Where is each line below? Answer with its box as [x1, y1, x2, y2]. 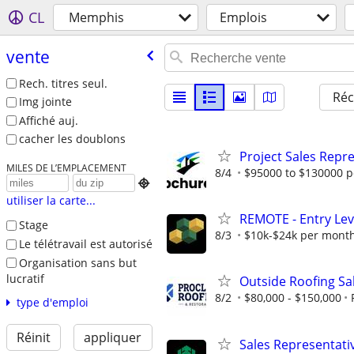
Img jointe [18, 94, 72, 110]
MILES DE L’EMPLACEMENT [6, 161, 126, 175]
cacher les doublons [18, 131, 126, 147]
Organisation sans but [18, 254, 137, 270]
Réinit [16, 329, 51, 347]
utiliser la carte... [6, 193, 96, 209]
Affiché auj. [18, 112, 78, 128]
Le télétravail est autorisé [18, 235, 153, 251]
